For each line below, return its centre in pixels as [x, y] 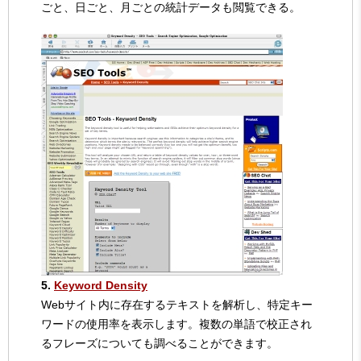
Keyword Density [101, 286]
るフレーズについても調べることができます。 [160, 344]
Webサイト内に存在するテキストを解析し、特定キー [177, 305]
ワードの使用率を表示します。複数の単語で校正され [176, 324]
